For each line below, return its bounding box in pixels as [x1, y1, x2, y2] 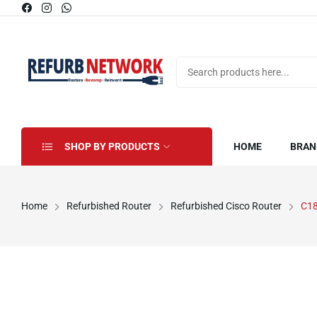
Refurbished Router [67, 200, 151, 212]
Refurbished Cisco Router [171, 200, 282, 212]
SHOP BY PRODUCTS [64, 141, 160, 152]
